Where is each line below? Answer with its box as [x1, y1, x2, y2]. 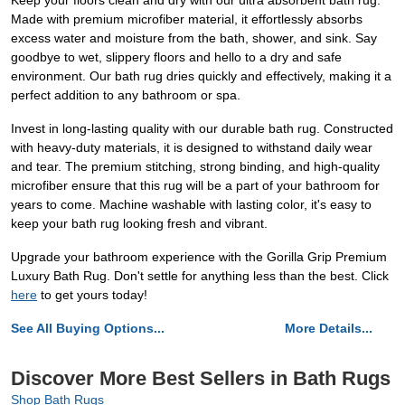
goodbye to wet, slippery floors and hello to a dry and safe [11, 50, 342, 65]
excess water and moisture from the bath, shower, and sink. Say [11, 31, 377, 46]
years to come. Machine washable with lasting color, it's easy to [11, 197, 372, 212]
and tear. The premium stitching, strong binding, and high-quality [11, 159, 380, 174]
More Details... [285, 321, 372, 336]
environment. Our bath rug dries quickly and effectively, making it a [11, 69, 391, 84]
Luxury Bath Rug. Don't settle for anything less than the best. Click [11, 268, 389, 284]
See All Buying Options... [11, 321, 165, 336]
